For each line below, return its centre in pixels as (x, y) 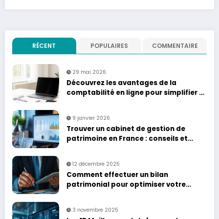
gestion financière (99, 195)
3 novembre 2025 (95, 210)
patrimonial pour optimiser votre (126, 185)
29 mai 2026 (89, 72)
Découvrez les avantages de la (121, 83)
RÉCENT (44, 46)
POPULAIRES (109, 46)
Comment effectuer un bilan (117, 175)
